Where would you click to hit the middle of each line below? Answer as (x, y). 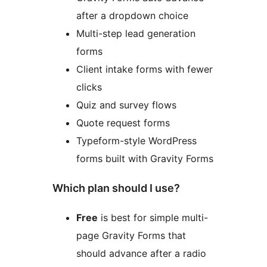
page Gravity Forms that (131, 235)
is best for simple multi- (153, 217)
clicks (89, 87)
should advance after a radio (141, 253)
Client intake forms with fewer (145, 69)
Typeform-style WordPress (136, 141)
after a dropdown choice (132, 16)
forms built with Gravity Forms (145, 159)
